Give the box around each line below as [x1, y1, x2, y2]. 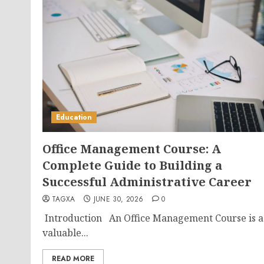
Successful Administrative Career [42, 174, 252, 190]
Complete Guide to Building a [42, 157, 222, 173]
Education [56, 112, 92, 123]
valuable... [42, 226, 88, 239]
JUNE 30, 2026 [93, 194, 144, 204]
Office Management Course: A [42, 141, 221, 157]
